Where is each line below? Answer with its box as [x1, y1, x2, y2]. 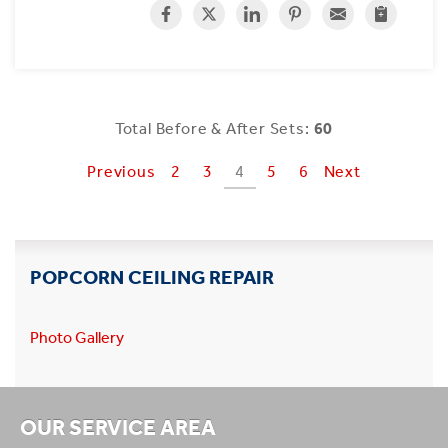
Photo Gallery [30, 327, 124, 347]
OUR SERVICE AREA [20, 414, 216, 441]
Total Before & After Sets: [114, 118, 314, 138]
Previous [87, 161, 156, 181]
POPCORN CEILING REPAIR [30, 264, 274, 289]
